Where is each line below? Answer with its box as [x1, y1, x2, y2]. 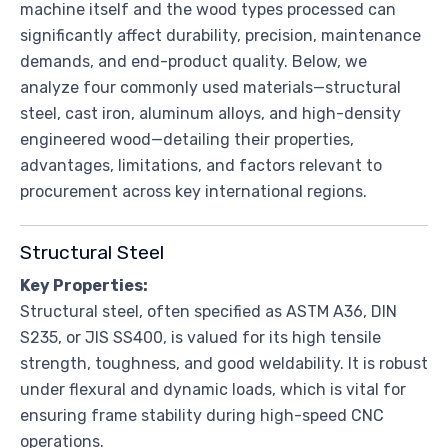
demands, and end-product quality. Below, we [20, 51, 367, 71]
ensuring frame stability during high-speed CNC [20, 405, 384, 425]
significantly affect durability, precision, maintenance [20, 25, 421, 45]
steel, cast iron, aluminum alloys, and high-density [20, 103, 401, 123]
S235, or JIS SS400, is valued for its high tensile [20, 327, 381, 347]
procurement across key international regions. [20, 181, 367, 201]
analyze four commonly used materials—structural [20, 77, 401, 97]
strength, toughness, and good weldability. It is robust [20, 353, 428, 373]
